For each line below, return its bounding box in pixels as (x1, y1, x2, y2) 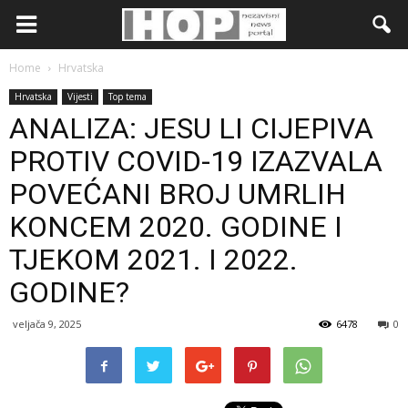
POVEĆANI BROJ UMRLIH (9, 177, 346, 211)
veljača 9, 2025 (13, 317, 81, 331)
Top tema (108, 90, 147, 103)
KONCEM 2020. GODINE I (9, 209, 342, 244)
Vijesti (67, 90, 93, 103)
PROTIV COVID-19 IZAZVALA (9, 144, 382, 178)
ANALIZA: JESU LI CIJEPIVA (9, 111, 373, 146)
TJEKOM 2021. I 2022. (9, 242, 298, 277)
